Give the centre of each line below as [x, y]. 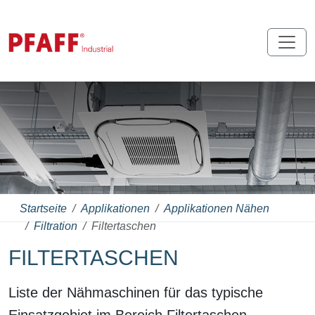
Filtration [56, 226]
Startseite [43, 208]
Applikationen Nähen [217, 208]
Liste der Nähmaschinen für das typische [136, 292]
